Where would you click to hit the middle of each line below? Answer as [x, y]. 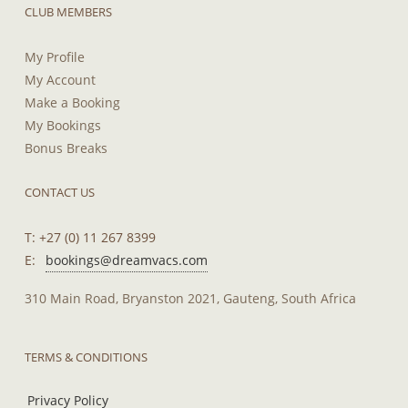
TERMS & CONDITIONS [86, 357]
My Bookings [63, 125]
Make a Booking [72, 102]
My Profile [55, 56]
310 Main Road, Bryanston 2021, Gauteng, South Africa [190, 298]
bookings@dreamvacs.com [127, 260]
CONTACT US [60, 192]
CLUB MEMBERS [68, 11]
